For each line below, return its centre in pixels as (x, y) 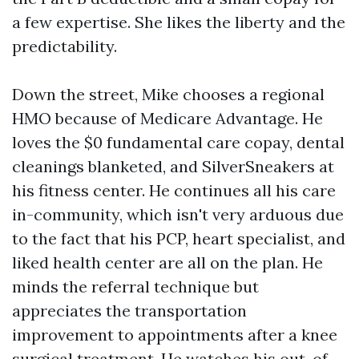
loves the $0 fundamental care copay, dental (178, 142)
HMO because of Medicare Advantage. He (167, 118)
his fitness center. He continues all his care (174, 190)
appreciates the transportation (129, 311)
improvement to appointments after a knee (175, 335)
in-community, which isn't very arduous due (178, 214)
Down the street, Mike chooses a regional (168, 94)
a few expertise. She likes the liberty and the (179, 22)
